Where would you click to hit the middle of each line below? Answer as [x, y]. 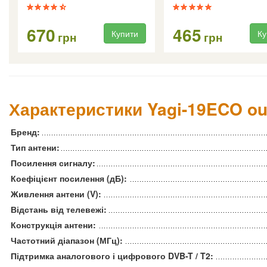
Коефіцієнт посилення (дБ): [69, 178]
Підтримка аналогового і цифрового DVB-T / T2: [112, 256]
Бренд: [25, 132]
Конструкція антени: [53, 225]
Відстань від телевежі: [59, 209]
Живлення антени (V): [56, 194]
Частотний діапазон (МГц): [67, 240]
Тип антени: [35, 148]
